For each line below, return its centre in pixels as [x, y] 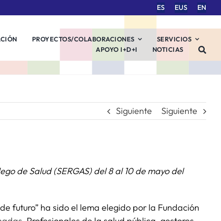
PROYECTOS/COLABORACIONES [83, 39]
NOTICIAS [168, 49]
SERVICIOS [174, 39]
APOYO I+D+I [117, 49]
